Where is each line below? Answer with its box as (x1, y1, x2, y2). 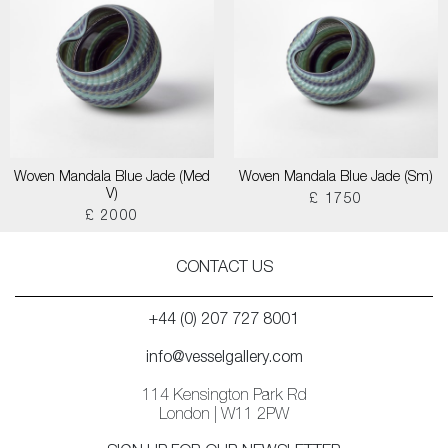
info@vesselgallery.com (145, 351, 303, 367)
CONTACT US (175, 261, 273, 277)
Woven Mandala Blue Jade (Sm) (239, 171, 433, 185)
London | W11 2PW (159, 408, 289, 424)
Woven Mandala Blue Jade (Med (14, 171, 210, 185)
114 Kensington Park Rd (141, 389, 307, 405)
